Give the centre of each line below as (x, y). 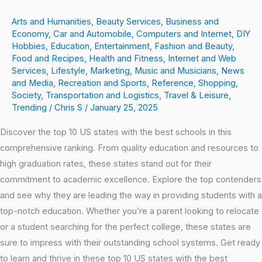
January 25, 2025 (124, 108)
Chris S (70, 108)
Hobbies (29, 46)
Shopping (217, 83)
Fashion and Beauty (193, 46)
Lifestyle (68, 71)
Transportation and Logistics (102, 96)
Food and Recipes (48, 59)
